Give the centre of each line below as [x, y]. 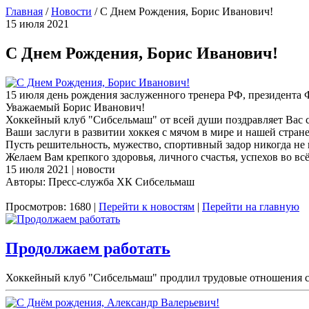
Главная [24, 11]
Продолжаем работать [88, 248]
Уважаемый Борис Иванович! [75, 107]
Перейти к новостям [147, 206]
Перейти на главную [251, 206]
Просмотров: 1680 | [52, 206]
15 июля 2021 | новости [60, 169]
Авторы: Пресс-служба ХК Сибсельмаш [100, 181]
